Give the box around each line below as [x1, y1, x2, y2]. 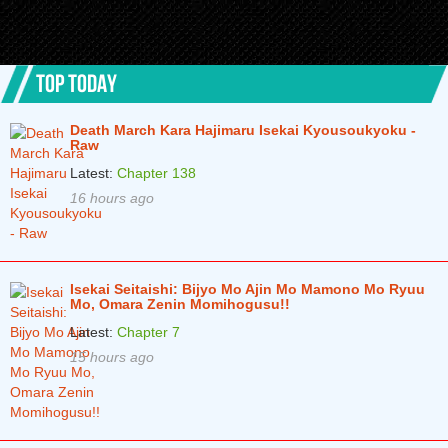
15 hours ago [70, 349, 154, 366]
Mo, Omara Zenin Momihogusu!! [70, 296, 290, 313]
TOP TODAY [36, 65, 117, 98]
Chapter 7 [117, 324, 180, 341]
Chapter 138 [117, 165, 196, 182]
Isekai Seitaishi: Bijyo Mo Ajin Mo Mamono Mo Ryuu [70, 281, 425, 298]
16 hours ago [70, 190, 154, 207]
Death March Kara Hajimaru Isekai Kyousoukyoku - [70, 122, 416, 139]
